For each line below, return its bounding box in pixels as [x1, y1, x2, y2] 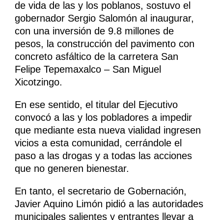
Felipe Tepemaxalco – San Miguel [15, 64, 161, 75]
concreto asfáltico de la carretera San [15, 51, 178, 62]
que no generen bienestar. [15, 163, 129, 174]
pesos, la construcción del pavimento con [15, 38, 194, 50]
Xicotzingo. [15, 77, 62, 88]
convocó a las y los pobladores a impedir [15, 112, 192, 123]
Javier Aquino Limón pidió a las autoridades [15, 198, 203, 210]
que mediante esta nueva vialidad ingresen [15, 125, 201, 136]
